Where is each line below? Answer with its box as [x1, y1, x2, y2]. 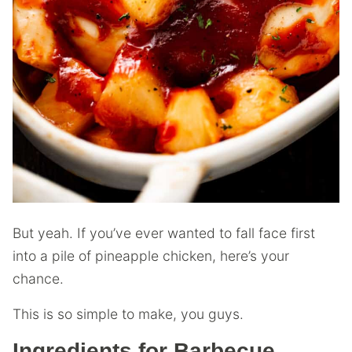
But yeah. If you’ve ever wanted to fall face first [13, 225, 315, 241]
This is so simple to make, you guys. [13, 306, 244, 322]
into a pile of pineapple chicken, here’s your [13, 247, 289, 264]
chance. [13, 270, 64, 287]
